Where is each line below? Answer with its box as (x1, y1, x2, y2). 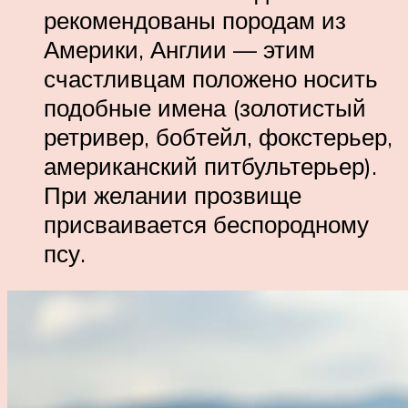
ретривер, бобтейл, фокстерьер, (44, 121, 393, 151)
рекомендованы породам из (44, 5, 346, 35)
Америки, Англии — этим (44, 34, 315, 64)
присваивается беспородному (44, 209, 369, 239)
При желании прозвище (44, 179, 301, 209)
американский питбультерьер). (44, 150, 377, 180)
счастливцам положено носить (44, 63, 378, 93)
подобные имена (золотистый (44, 92, 366, 122)
